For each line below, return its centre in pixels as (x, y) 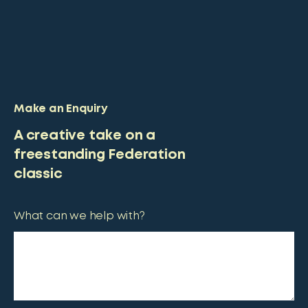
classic (38, 174)
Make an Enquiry (61, 109)
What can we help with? (79, 216)
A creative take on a (85, 135)
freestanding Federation (100, 155)
